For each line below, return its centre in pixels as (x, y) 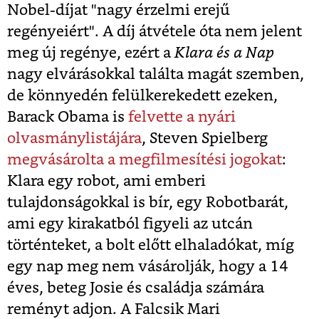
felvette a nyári (180, 117)
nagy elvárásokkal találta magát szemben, (156, 75)
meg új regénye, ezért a (91, 53)
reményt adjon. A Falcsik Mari (114, 310)
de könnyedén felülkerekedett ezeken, (142, 96)
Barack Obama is (66, 117)
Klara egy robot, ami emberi (106, 182)
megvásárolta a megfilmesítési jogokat (145, 160)
